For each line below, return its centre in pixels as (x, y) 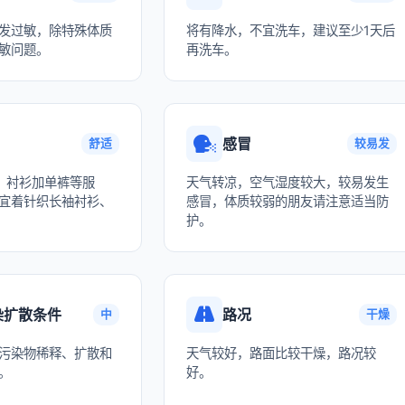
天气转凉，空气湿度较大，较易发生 (288, 182)
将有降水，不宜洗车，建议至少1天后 (291, 30)
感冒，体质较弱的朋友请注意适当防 (288, 201)
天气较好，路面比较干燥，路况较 (282, 353)
